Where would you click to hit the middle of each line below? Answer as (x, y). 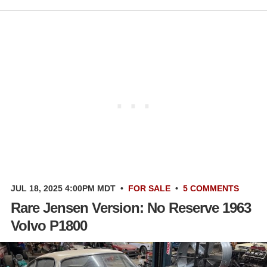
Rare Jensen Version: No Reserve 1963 (131, 208)
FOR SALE (149, 189)
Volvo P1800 (49, 226)
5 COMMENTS (211, 189)
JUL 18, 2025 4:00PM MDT (63, 189)
